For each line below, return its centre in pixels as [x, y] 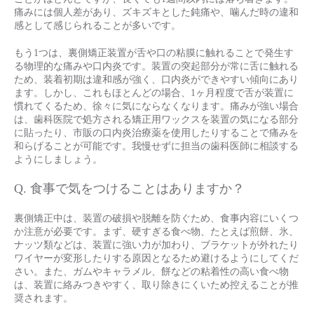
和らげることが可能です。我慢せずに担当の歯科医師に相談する [156, 146]
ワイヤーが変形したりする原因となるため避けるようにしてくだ [156, 258]
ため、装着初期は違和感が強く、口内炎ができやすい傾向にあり [156, 80]
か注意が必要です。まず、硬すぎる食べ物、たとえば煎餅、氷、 [156, 232]
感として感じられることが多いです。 [97, 26]
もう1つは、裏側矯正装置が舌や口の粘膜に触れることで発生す [154, 53]
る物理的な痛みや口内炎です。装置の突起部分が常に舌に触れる [156, 66]
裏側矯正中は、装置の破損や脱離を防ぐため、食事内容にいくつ [156, 218]
